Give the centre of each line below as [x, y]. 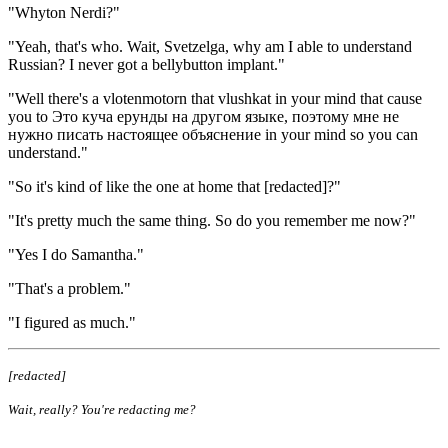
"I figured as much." [72, 322]
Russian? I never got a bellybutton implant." [146, 64]
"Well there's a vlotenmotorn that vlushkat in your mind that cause [215, 98]
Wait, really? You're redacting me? [102, 409]
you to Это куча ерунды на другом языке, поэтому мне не [203, 116]
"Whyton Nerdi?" [64, 12]
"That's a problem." [69, 288]
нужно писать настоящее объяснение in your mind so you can [213, 134]
